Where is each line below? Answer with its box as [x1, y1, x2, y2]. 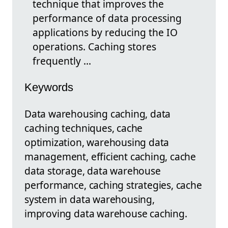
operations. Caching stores [33, 39, 156, 53]
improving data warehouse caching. [24, 207, 187, 221]
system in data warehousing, [24, 192, 155, 207]
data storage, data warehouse [24, 164, 161, 178]
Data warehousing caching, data [24, 107, 171, 121]
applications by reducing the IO [33, 25, 178, 39]
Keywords [24, 80, 73, 94]
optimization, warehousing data [24, 135, 169, 150]
